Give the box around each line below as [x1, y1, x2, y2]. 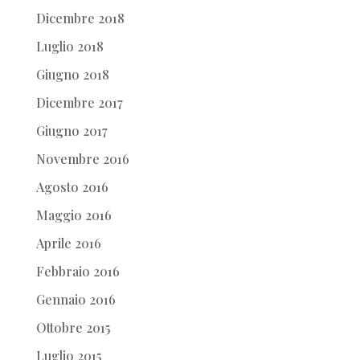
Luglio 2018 [35, 37, 104, 55]
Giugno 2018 [35, 65, 109, 83]
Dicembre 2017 [35, 93, 123, 111]
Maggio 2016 [35, 206, 112, 223]
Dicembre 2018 [35, 9, 125, 27]
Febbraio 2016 [35, 262, 120, 280]
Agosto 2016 [35, 178, 108, 195]
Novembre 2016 [35, 149, 129, 167]
